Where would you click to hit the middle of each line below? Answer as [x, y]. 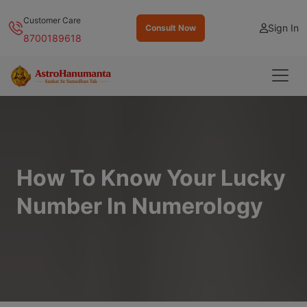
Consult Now [171, 27]
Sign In [283, 28]
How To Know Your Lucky [151, 177]
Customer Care [52, 20]
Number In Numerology [140, 206]
